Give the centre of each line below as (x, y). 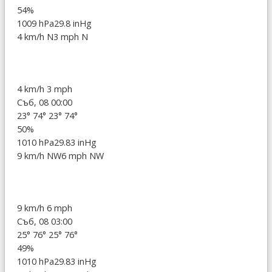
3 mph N (71, 37)
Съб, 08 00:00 (45, 103)
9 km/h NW (39, 156)
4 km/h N (35, 37)
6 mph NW (83, 156)
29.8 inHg (73, 24)
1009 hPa (36, 24)
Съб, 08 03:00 (45, 222)
